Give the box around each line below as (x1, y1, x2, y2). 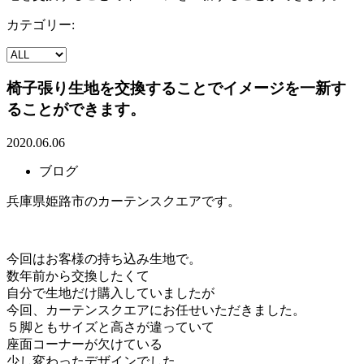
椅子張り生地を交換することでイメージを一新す (6, 80, 346, 97)
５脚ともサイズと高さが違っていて (6, 319, 214, 334)
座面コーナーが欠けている (6, 336, 162, 351)
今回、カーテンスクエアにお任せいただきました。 (6, 302, 305, 317)
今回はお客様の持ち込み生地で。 (6, 251, 201, 266)
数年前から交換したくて (6, 268, 149, 283)
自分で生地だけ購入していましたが (6, 285, 214, 300)
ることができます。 (6, 101, 145, 119)
